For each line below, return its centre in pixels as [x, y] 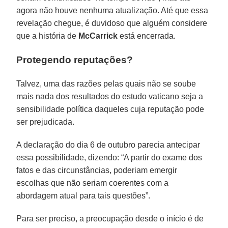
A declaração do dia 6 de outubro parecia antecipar [108, 145]
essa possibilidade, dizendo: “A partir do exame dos [109, 157]
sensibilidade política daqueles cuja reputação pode [110, 109]
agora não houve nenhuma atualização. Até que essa [112, 10]
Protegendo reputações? [75, 60]
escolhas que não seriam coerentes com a [93, 183]
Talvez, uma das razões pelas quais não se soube [106, 83]
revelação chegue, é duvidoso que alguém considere [112, 23]
